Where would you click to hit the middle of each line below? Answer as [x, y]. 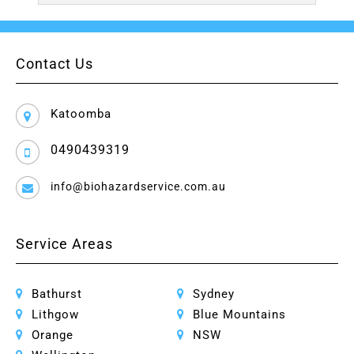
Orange [53, 335]
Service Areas [64, 244]
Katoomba [81, 114]
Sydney [214, 294]
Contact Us [55, 64]
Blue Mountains [239, 315]
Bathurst [57, 294]
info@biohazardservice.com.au [138, 187]
